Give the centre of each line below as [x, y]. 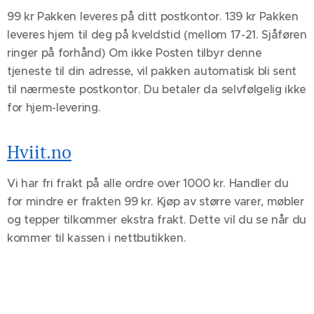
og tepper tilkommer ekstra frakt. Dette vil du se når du [157, 220]
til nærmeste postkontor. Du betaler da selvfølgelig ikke [157, 89]
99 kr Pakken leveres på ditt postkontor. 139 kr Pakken [153, 16]
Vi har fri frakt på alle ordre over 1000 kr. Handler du [148, 183]
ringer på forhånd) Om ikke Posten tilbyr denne [135, 53]
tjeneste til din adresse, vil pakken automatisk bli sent [152, 71]
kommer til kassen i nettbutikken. [97, 238]
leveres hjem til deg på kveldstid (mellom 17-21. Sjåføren [157, 35]
